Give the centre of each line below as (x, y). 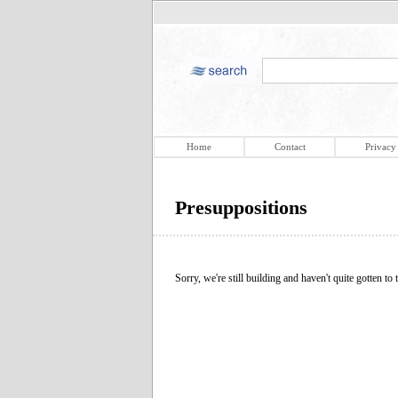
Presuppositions (241, 207)
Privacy (380, 147)
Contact (290, 147)
